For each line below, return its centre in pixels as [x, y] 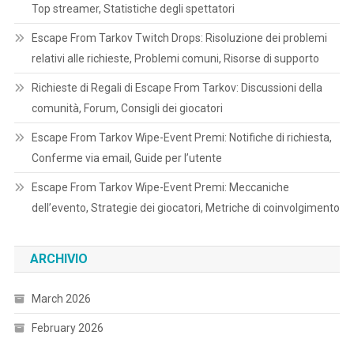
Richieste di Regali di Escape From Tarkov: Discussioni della [177, 87]
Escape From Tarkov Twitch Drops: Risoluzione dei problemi [179, 38]
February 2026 [67, 328]
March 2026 [61, 298]
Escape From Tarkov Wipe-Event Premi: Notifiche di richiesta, [181, 137]
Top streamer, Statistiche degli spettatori [133, 8]
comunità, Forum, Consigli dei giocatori [127, 108]
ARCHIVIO [58, 258]
